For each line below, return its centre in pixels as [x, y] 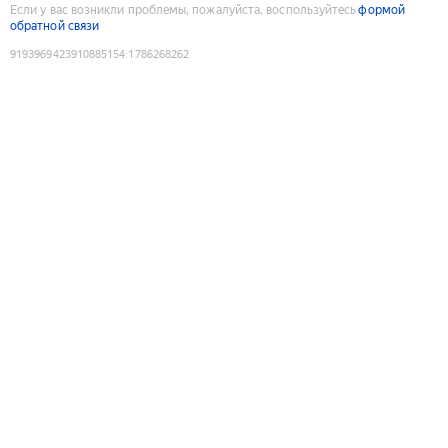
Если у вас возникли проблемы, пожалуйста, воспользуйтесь [183, 9]
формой [381, 9]
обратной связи [55, 25]
